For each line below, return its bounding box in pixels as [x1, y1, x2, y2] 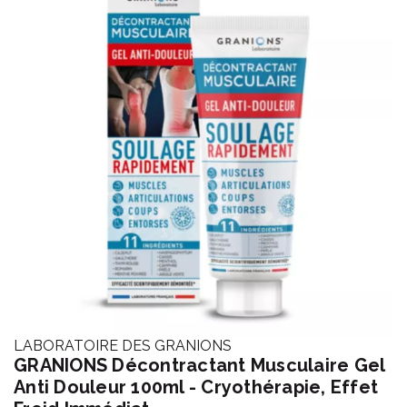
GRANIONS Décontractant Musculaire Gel [14, 354, 385, 376]
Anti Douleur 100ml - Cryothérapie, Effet [14, 376, 378, 398]
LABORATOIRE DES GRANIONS [14, 337, 232, 354]
